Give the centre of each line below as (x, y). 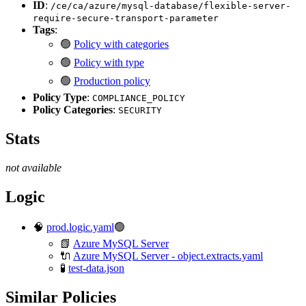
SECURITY (140, 110)
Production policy (112, 81)
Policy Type (60, 97)
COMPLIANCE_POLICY (139, 98)
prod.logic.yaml (80, 227)
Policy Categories (73, 109)
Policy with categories (121, 44)
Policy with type (109, 62)
